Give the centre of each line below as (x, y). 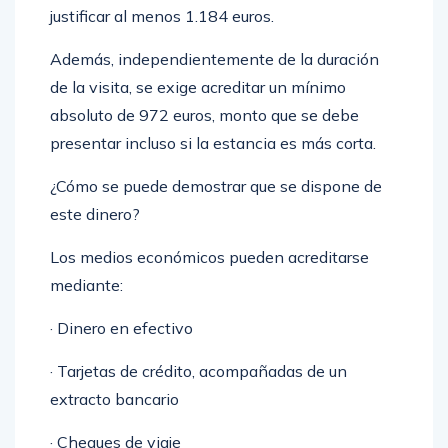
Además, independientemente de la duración (214, 80)
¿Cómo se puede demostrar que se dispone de (216, 207)
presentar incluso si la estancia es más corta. (213, 164)
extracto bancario (114, 420)
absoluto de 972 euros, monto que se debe (204, 136)
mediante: (86, 306)
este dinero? (95, 235)
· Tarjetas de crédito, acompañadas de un (198, 392)
